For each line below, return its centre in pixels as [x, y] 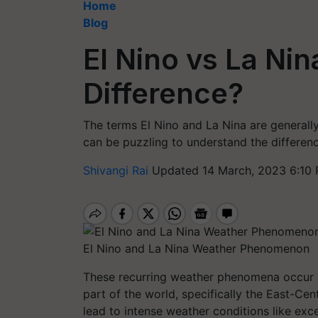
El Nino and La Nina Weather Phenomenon [196, 248]
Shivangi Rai [117, 170]
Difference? [163, 93]
